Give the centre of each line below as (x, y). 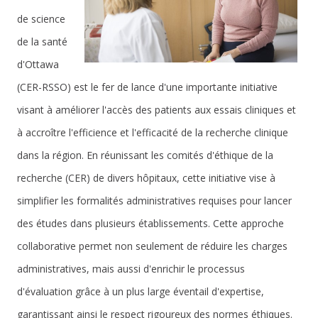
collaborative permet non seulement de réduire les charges (152, 246)
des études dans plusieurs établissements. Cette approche (150, 223)
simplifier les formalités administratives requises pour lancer (154, 201)
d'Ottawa (38, 64)
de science (41, 19)
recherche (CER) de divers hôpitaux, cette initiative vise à (146, 178)
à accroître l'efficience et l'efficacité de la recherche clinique (153, 132)
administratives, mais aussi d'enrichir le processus (131, 269)
